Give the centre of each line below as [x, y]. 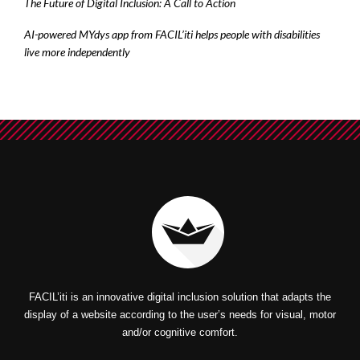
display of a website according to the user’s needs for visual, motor [180, 314]
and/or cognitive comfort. [180, 332]
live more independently [77, 51]
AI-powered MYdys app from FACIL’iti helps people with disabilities [172, 34]
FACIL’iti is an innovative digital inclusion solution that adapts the [180, 297]
